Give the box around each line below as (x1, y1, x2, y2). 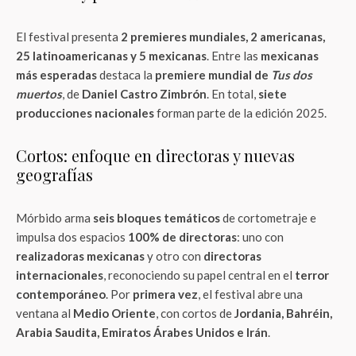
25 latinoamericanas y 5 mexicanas (16, 48, 207, 63)
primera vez (133, 287, 198, 301)
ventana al (16, 306, 73, 320)
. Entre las (207, 48, 261, 63)
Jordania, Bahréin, (234, 306, 332, 320)
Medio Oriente (73, 306, 156, 320)
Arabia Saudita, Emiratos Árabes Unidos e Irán (16, 325, 268, 339)
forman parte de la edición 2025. (154, 106, 327, 120)
